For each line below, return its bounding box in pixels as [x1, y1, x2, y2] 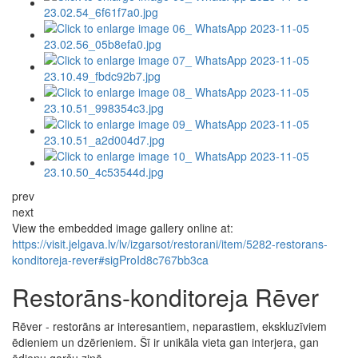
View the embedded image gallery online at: [12, 220, 233, 237]
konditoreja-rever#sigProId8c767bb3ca [12, 252, 209, 268]
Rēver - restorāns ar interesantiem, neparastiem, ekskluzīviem [12, 318, 327, 335]
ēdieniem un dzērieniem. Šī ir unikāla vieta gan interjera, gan [12, 334, 319, 351]
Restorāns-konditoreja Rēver [12, 280, 319, 315]
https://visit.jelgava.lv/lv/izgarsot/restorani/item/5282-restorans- [12, 236, 328, 253]
